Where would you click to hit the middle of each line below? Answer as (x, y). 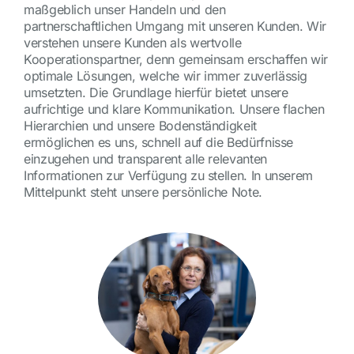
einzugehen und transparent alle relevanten (145, 158)
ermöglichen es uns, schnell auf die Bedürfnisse (158, 142)
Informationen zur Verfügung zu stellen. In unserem (168, 175)
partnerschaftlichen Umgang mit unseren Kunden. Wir (175, 26)
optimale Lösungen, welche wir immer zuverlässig (166, 75)
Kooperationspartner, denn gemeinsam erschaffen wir (175, 59)
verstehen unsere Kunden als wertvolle (132, 42)
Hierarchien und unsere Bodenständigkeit (140, 125)
